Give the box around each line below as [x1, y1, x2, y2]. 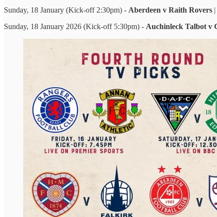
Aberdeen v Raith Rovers [128, 6, 214, 15]
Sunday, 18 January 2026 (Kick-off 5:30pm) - [4, 22, 146, 31]
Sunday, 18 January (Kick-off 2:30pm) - [4, 6, 128, 15]
